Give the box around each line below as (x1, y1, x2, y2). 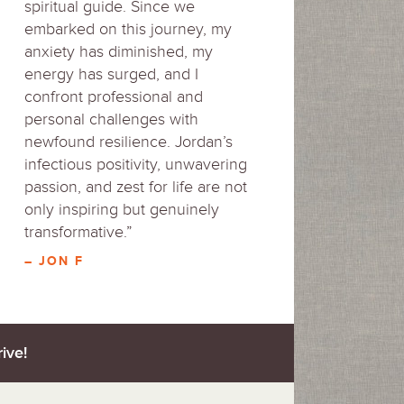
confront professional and (24, 87, 203, 106)
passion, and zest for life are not (24, 177, 247, 197)
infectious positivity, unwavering (24, 154, 247, 174)
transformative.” (24, 222, 132, 242)
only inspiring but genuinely (24, 199, 219, 219)
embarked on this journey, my (24, 19, 232, 39)
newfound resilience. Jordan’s (24, 132, 233, 151)
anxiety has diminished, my (24, 41, 213, 61)
